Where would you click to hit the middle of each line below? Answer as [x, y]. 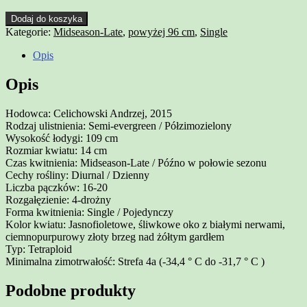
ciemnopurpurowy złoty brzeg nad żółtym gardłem [115, 236]
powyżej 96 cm [161, 32]
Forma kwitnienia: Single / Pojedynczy [89, 212]
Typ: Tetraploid [39, 249]
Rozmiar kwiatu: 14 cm [56, 150]
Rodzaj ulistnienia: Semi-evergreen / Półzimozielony [119, 125]
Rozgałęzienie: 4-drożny [58, 199]
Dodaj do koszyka [47, 19]
